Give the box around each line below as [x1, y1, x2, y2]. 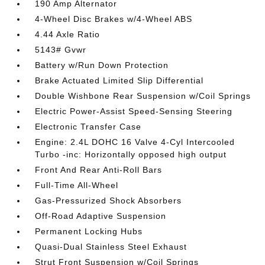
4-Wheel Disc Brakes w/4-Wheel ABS [35, 14, 193, 24]
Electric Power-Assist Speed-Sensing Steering [35, 106, 233, 116]
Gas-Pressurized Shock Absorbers [35, 196, 182, 205]
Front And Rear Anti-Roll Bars [35, 165, 163, 174]
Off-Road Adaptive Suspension [35, 211, 167, 221]
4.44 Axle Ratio [35, 30, 101, 39]
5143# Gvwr [35, 45, 87, 54]
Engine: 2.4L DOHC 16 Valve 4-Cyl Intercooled [35, 137, 235, 147]
